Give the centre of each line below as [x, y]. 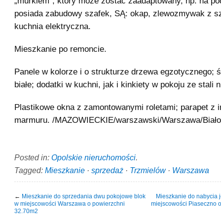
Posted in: [33, 157]
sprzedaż [107, 170]
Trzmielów [148, 170]
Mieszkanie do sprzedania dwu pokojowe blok [84, 196]
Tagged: [30, 170]
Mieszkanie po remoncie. [60, 49]
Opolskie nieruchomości [93, 157]
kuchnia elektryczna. [53, 26]
